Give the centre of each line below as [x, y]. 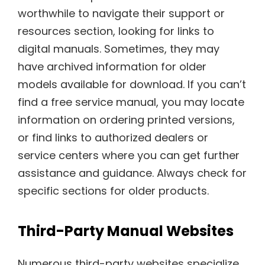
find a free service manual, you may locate [131, 102]
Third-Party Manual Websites [126, 231]
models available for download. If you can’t [132, 84]
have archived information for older [112, 66]
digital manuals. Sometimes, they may [119, 49]
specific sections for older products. [113, 190]
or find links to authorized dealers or [113, 137]
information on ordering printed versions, [126, 119]
